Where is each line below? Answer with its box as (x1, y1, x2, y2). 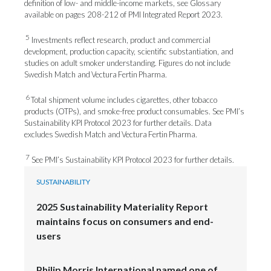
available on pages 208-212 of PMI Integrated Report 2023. (24, 9, 223, 19)
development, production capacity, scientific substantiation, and (24, 47, 233, 57)
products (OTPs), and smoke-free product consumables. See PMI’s (24, 106, 244, 117)
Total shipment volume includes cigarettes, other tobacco (31, 95, 217, 105)
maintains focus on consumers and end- (36, 215, 214, 227)
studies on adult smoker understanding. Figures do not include (24, 58, 230, 68)
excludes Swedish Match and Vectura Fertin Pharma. (24, 129, 197, 140)
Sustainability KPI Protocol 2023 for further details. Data (24, 118, 212, 128)
